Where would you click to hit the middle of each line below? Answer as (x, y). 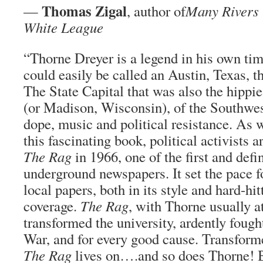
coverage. (52, 206)
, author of (156, 11)
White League (63, 27)
